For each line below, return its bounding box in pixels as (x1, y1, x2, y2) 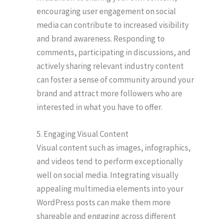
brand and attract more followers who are (37, 88, 182, 99)
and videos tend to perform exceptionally (37, 155, 183, 167)
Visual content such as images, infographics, (37, 142, 191, 153)
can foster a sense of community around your (37, 74, 194, 85)
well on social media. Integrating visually (37, 169, 178, 180)
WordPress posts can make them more (37, 197, 171, 208)
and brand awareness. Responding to (37, 33, 165, 44)
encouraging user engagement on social (37, 5, 176, 17)
